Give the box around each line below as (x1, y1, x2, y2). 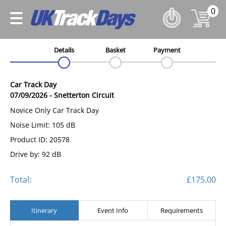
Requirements (160, 205, 203, 215)
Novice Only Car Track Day (10, 105, 99, 115)
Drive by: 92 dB (10, 149, 61, 159)
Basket (105, 45, 126, 55)
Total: (10, 174, 31, 185)
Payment (153, 45, 181, 55)
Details (54, 45, 74, 55)
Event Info (97, 205, 129, 215)
